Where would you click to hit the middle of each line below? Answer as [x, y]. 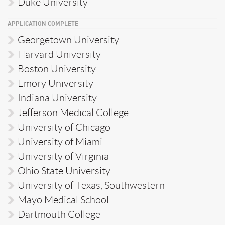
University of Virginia [63, 156]
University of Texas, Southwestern [91, 185]
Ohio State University [64, 171]
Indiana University [57, 98]
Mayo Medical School [63, 200]
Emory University [55, 83]
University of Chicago [64, 127]
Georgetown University [68, 39]
